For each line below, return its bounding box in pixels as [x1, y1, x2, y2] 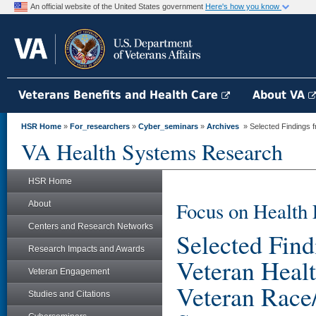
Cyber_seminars [138, 122, 198, 130]
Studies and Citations [28, 289, 110, 299]
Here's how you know [205, 2, 281, 11]
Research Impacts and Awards [28, 244, 145, 254]
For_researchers [70, 122, 130, 130]
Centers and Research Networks [28, 221, 153, 231]
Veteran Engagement [28, 267, 109, 276]
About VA [253, 88, 308, 102]
